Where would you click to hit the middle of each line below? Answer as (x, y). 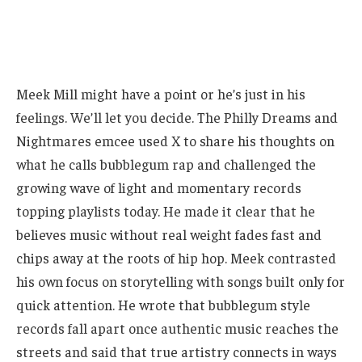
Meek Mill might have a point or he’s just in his (161, 94)
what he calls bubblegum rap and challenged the (166, 164)
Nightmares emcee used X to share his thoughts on (175, 141)
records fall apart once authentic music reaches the (177, 328)
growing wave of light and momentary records (159, 188)
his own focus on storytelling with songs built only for (181, 282)
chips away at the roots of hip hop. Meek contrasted (176, 258)
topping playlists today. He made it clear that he (166, 211)
